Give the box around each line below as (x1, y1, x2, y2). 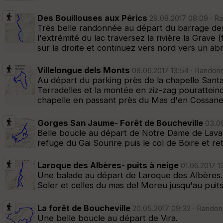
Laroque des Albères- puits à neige (37, 160, 179, 171)
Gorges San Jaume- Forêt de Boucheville (37, 117, 203, 128)
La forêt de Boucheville (37, 203, 130, 213)
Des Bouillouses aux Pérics (37, 12, 147, 23)
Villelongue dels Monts (37, 65, 130, 76)
